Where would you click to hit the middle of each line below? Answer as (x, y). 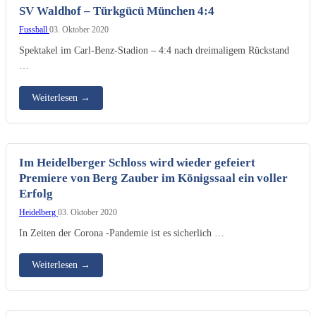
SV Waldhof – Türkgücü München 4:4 (117, 11)
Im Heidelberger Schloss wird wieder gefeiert (137, 162)
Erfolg (36, 193)
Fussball (34, 29)
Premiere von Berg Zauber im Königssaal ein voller (153, 178)
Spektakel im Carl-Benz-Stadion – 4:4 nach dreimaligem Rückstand (154, 50)
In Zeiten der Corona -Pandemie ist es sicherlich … (122, 232)
